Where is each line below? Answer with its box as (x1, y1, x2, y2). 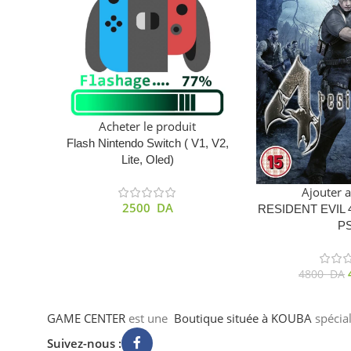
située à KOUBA (226, 309, 312, 326)
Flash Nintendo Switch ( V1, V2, (66, 136, 229, 150)
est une (125, 309, 174, 326)
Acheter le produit (99, 118, 197, 134)
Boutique (174, 309, 226, 326)
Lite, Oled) (121, 152, 174, 166)
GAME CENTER (47, 309, 125, 326)
